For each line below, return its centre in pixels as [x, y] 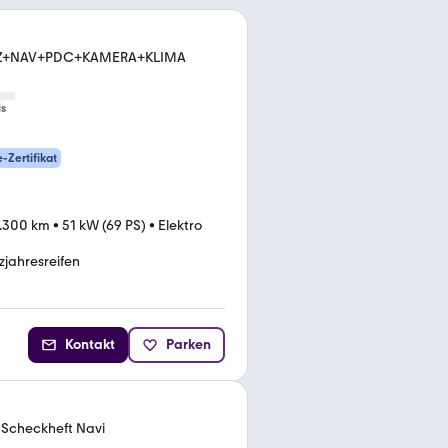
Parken [188, 344]
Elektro [180, 225]
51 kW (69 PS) [104, 225]
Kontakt [90, 344]
